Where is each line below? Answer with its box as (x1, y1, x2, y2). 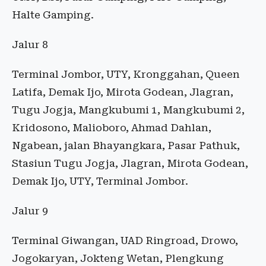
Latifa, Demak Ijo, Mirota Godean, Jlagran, (12, 86, 233, 99)
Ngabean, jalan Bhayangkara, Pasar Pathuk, (12, 140, 240, 152)
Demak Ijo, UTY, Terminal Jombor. (12, 175, 188, 188)
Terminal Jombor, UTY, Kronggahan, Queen (12, 68, 240, 81)
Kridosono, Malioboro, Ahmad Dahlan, (12, 122, 211, 134)
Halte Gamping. (12, 9, 94, 21)
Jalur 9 (12, 205, 48, 217)
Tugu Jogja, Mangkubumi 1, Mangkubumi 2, (12, 104, 245, 116)
